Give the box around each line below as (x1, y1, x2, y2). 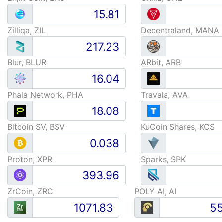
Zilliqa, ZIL (7, 25, 46, 35)
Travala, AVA (140, 90, 188, 100)
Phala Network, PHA (7, 90, 83, 100)
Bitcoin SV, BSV (7, 122, 65, 132)
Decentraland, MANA (140, 25, 219, 35)
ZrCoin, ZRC (7, 186, 53, 196)
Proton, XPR (7, 154, 52, 164)
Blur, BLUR (7, 57, 46, 67)
